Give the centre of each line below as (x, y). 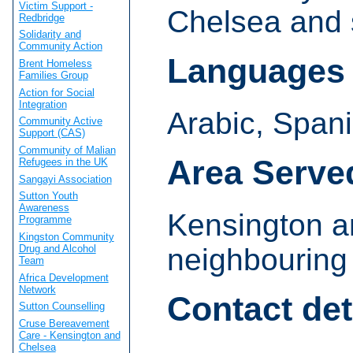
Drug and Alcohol (57, 248)
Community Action (60, 46)
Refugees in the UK (63, 162)
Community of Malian (67, 150)
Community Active (60, 121)
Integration (43, 104)
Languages (256, 71)
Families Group (53, 75)
